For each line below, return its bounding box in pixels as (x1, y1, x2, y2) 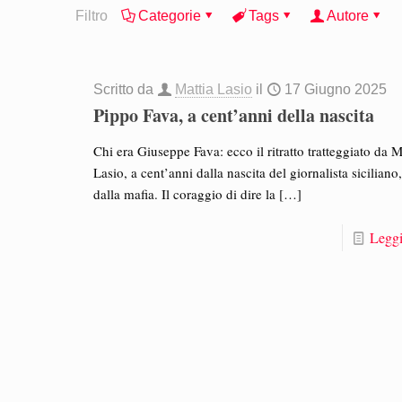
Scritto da (93, 82, 158, 97)
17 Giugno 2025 (284, 82, 388, 97)
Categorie (138, 8, 201, 23)
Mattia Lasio (175, 82, 253, 97)
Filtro (75, 8, 108, 23)
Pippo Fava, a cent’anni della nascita (93, 102, 375, 128)
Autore (327, 8, 369, 23)
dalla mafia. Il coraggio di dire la (93, 185, 276, 203)
